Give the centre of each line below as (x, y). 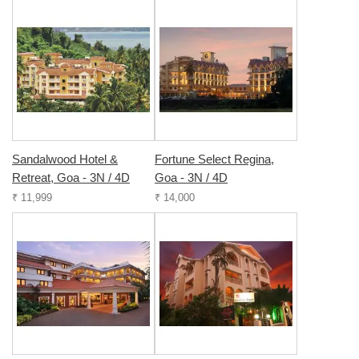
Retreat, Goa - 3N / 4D (71, 177)
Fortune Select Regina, (214, 159)
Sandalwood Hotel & (65, 159)
